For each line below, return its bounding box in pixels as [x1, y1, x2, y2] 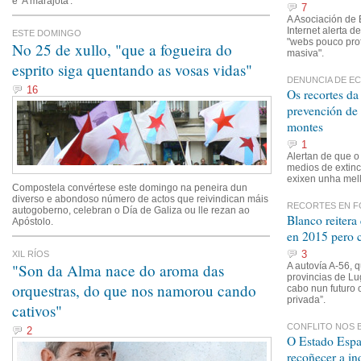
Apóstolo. [12, 216, 53, 227]
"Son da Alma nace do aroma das [12, 260, 224, 280]
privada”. [287, 294, 326, 305]
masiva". [287, 48, 324, 59]
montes [287, 118, 323, 135]
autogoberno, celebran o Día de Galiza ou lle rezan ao [12, 205, 250, 216]
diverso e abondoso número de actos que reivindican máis [12, 193, 268, 205]
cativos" [12, 301, 62, 321]
